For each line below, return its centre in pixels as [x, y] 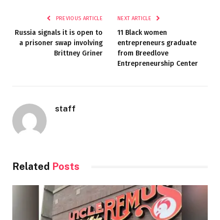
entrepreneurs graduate [157, 43]
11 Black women [142, 33]
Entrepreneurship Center [158, 64]
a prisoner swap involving [61, 43]
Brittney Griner [78, 54]
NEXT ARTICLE [135, 19]
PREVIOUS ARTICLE [78, 19]
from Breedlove [143, 54]
